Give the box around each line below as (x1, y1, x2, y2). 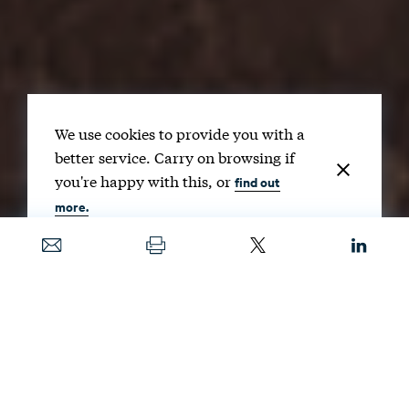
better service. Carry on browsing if (55, 146, 295, 167)
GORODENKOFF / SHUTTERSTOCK (27, 370, 233, 384)
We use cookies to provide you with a (55, 122, 305, 143)
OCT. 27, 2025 (27, 316, 112, 330)
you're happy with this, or (55, 170, 235, 191)
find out (235, 172, 280, 191)
